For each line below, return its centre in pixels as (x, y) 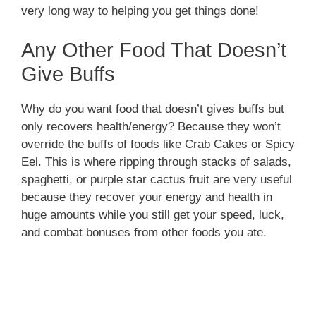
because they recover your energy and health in (147, 197)
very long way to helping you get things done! (140, 11)
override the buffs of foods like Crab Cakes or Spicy (158, 144)
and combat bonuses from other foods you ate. (144, 232)
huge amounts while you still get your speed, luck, (153, 214)
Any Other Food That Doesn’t (154, 50)
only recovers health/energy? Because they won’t (151, 126)
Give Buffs (68, 74)
